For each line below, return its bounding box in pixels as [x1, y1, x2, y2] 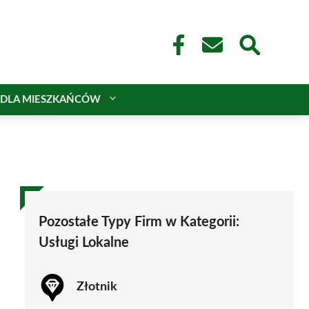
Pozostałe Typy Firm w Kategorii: [39, 215, 239, 229]
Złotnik [77, 281, 117, 294]
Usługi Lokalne [39, 235, 129, 250]
